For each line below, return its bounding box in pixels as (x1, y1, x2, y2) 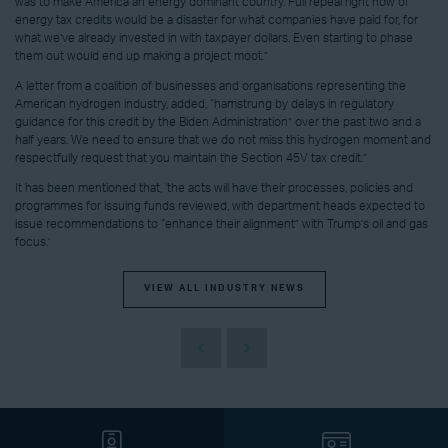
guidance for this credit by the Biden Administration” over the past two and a (15, 115, 421, 128)
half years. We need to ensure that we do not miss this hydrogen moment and (15, 133, 431, 146)
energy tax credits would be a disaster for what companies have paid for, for (15, 13, 418, 26)
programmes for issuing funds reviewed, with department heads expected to (15, 199, 425, 212)
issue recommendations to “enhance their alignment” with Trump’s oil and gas (15, 217, 428, 230)
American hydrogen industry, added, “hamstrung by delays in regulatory (15, 97, 394, 110)
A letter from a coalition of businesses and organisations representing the (15, 79, 406, 92)
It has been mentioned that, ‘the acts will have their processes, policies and (15, 181, 413, 194)
